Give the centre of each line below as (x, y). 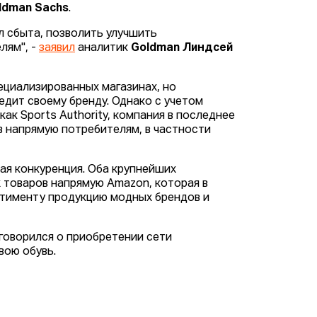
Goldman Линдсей (182, 48)
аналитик (103, 48)
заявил (57, 48)
